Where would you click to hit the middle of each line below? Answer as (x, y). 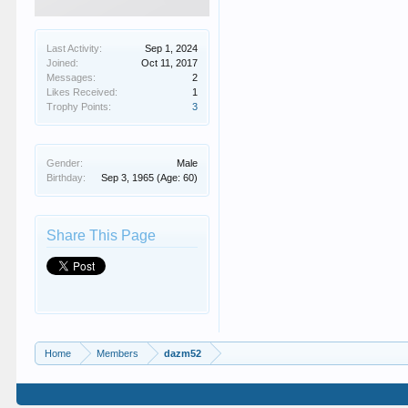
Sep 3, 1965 (128, 178)
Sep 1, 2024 (172, 48)
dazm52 (183, 353)
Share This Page (102, 235)
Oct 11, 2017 (170, 63)
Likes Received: (82, 92)
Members (118, 353)
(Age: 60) (178, 178)
